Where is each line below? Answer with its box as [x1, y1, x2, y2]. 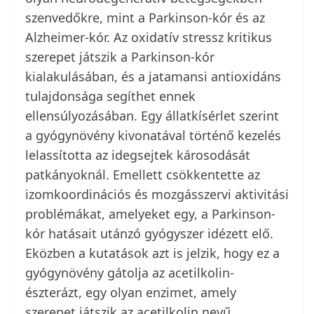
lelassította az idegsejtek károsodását [25, 146, 250, 164]
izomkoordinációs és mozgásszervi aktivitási [25, 186, 289, 203]
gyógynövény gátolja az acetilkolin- [25, 264, 234, 282]
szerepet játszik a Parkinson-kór [25, 48, 214, 66]
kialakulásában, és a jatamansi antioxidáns [25, 68, 281, 86]
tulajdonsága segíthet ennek [25, 88, 196, 105]
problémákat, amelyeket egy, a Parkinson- [25, 205, 275, 223]
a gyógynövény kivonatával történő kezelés [25, 127, 281, 144]
